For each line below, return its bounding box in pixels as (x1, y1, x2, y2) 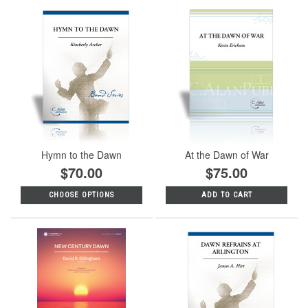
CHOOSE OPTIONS (48, 190, 114, 199)
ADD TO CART (201, 190, 252, 199)
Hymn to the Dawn (41, 147, 122, 162)
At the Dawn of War (184, 147, 269, 162)
